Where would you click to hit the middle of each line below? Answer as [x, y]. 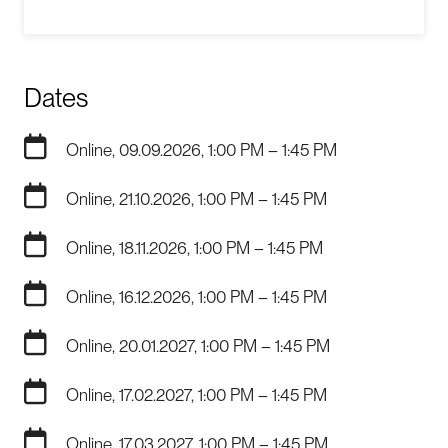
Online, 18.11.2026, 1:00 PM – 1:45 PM [194, 247]
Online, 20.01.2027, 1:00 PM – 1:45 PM [198, 345]
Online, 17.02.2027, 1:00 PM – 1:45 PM [196, 394]
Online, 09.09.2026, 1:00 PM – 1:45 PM [201, 149]
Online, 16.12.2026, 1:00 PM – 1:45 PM [196, 296]
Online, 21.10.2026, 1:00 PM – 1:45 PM [196, 198]
